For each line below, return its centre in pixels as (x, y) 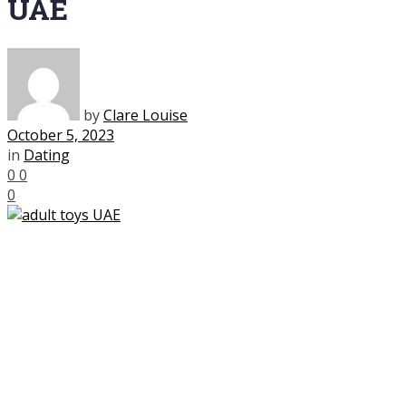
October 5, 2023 (61, 135)
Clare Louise (145, 115)
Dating (47, 155)
